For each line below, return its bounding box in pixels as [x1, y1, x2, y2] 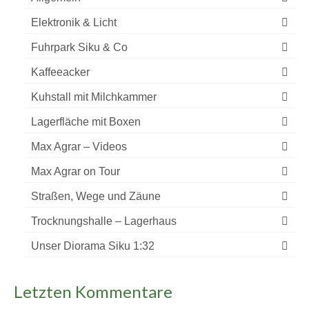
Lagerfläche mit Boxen [31, 116, 141, 128]
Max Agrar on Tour [31, 166, 120, 177]
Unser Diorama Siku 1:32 [31, 240, 154, 252]
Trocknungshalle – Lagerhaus [31, 215, 177, 227]
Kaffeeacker [31, 66, 90, 78]
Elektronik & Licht [31, 17, 117, 28]
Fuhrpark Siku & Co [31, 41, 128, 53]
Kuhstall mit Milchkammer [31, 91, 157, 103]
